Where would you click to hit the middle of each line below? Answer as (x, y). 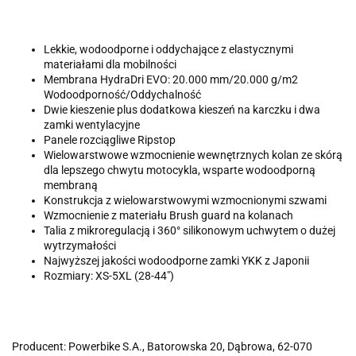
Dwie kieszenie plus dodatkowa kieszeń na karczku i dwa (182, 110)
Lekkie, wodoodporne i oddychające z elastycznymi (168, 50)
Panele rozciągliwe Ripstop (110, 140)
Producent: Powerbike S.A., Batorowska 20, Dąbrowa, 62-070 (162, 347)
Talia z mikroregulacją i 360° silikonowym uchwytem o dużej (190, 231)
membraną (71, 186)
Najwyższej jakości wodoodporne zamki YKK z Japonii (176, 261)
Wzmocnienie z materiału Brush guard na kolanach (168, 216)
